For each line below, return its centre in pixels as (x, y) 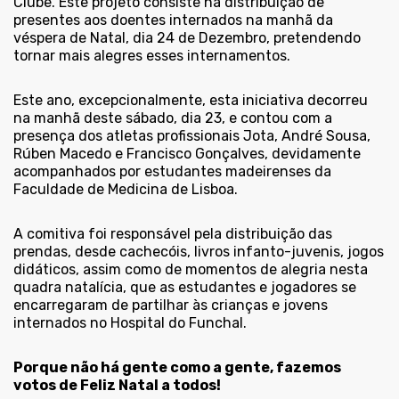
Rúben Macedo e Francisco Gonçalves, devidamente (187, 154)
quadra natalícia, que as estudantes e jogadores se (185, 288)
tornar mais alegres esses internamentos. (152, 56)
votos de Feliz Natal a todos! (118, 386)
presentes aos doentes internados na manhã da (173, 20)
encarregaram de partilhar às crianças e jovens (171, 305)
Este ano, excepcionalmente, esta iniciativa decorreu (191, 101)
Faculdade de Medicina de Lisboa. (126, 190)
